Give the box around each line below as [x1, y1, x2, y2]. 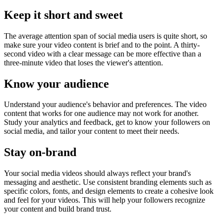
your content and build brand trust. [4, 205, 111, 214]
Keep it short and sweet [4, 8, 123, 21]
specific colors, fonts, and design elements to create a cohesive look [4, 187, 214, 196]
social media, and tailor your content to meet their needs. [4, 127, 179, 136]
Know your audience [4, 77, 109, 90]
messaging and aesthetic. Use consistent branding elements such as [4, 178, 212, 187]
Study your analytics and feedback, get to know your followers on [4, 118, 210, 127]
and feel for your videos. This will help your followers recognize [4, 196, 205, 205]
